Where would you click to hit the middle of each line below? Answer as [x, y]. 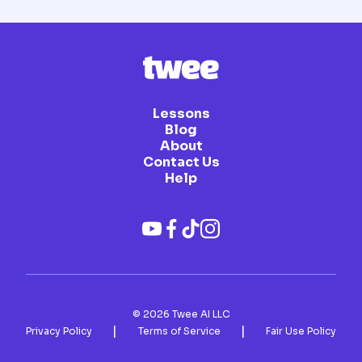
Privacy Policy [59, 331]
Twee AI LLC [200, 314]
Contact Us [181, 162]
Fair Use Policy [301, 331]
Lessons [181, 114]
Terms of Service [179, 331]
